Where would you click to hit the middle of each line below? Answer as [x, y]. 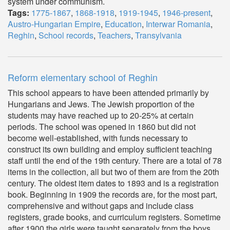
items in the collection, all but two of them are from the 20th [113, 172]
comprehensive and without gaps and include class [101, 206]
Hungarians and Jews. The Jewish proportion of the [101, 104]
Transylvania [158, 35]
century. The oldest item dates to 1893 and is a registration [113, 183]
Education [123, 24]
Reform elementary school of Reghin [83, 77]
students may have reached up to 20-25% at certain [101, 115]
